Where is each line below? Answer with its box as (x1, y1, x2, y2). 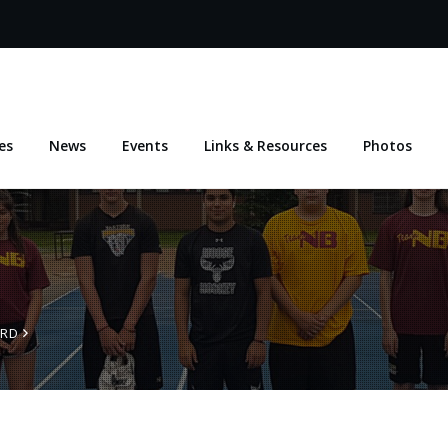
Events (122, 136, 168, 155)
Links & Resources (204, 136, 327, 155)
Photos (363, 136, 412, 155)
